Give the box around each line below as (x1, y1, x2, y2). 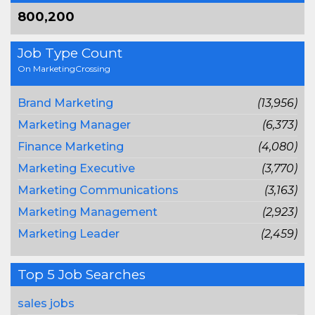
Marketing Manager (18, 118, 131, 131)
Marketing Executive (18, 162, 135, 175)
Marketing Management (18, 205, 157, 219)
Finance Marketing (18, 140, 124, 153)
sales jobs (18, 297, 75, 310)
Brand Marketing (18, 96, 113, 110)
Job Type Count (18, 45, 122, 61)
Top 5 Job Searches (18, 266, 146, 283)
